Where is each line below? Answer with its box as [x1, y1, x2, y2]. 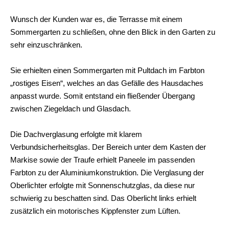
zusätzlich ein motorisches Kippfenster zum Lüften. [10, 207, 180, 216]
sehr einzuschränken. [10, 40, 82, 50]
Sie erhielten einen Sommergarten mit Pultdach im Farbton [10, 66, 204, 75]
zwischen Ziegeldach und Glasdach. [10, 104, 131, 113]
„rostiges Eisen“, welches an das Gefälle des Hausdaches [10, 79, 203, 88]
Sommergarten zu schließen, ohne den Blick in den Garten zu [10, 28, 215, 37]
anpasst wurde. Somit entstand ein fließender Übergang [10, 91, 195, 101]
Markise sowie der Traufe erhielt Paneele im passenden [10, 155, 195, 165]
